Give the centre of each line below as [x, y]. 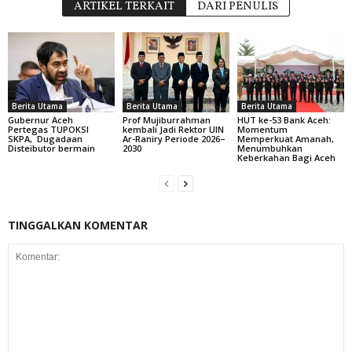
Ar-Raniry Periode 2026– [174, 138]
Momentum [262, 129]
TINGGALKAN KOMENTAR [78, 225]
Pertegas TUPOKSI [48, 129]
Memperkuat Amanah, [285, 138]
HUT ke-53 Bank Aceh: [284, 119]
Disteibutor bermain [51, 148]
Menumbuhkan [269, 148]
